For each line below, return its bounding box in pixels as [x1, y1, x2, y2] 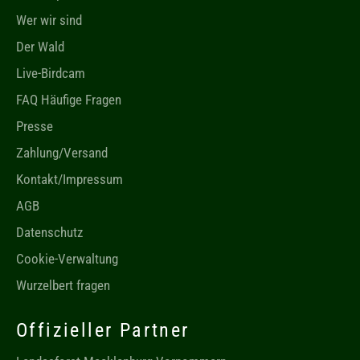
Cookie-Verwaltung [16, 251, 118, 268]
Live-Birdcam [16, 65, 85, 82]
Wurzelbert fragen [16, 277, 110, 294]
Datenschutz [16, 224, 83, 241]
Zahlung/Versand [16, 145, 108, 162]
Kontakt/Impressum [16, 171, 123, 188]
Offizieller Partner [16, 319, 190, 342]
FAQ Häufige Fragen [16, 92, 121, 108]
